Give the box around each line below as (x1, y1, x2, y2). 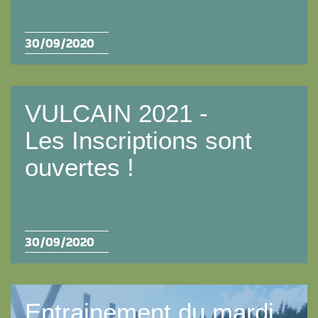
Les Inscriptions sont (25, 126, 252, 154)
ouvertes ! (25, 153, 134, 181)
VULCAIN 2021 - (25, 99, 208, 127)
